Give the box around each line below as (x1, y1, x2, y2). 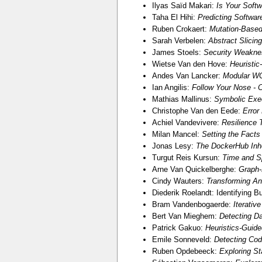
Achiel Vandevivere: (151, 118, 222, 127)
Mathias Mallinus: (151, 94, 214, 104)
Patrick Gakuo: (151, 223, 205, 232)
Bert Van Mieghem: (151, 211, 219, 220)
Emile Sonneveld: (151, 235, 214, 244)
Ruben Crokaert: (151, 24, 209, 33)
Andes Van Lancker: (151, 71, 223, 80)
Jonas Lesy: (151, 141, 196, 150)
